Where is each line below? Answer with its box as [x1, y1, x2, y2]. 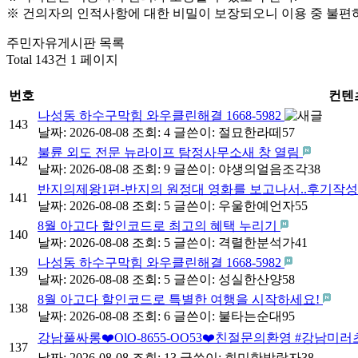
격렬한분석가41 [218, 235, 308, 249]
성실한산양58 [218, 272, 295, 286]
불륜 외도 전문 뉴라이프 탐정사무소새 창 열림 [38, 145, 303, 159]
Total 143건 [6, 52, 67, 66]
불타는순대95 [218, 308, 295, 323]
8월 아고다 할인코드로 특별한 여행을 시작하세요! [38, 292, 323, 306]
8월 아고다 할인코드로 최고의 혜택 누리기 [38, 218, 280, 233]
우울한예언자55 [218, 198, 308, 213]
